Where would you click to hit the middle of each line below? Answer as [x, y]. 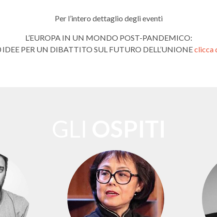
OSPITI [128, 129]
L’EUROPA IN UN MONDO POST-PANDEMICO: [108, 38]
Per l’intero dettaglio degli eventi [108, 18]
